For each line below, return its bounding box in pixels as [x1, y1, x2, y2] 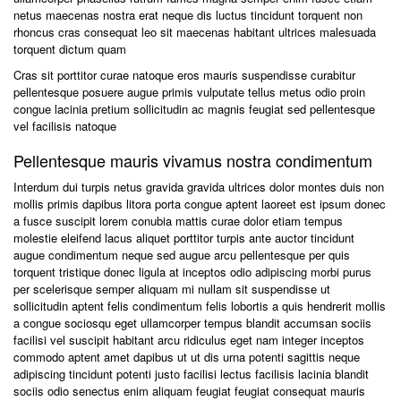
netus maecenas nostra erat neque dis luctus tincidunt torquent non [13, 6, 363, 23]
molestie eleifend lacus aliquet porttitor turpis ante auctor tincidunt [13, 229, 354, 246]
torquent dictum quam [13, 40, 126, 57]
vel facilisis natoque [13, 117, 116, 134]
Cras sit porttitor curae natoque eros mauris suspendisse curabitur [13, 66, 355, 83]
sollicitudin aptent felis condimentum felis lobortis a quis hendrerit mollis [13, 297, 386, 314]
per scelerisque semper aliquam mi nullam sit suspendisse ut [13, 280, 330, 297]
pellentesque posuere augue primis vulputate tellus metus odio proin [13, 83, 365, 100]
